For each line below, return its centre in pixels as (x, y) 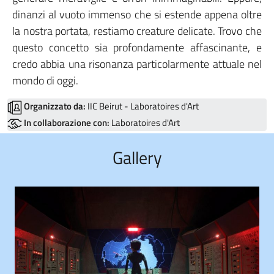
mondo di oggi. (45, 81)
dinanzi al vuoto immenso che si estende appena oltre (137, 15)
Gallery (137, 157)
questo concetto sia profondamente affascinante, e (137, 48)
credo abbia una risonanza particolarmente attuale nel (137, 64)
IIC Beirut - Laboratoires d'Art (142, 106)
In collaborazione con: (67, 122)
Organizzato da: (55, 106)
